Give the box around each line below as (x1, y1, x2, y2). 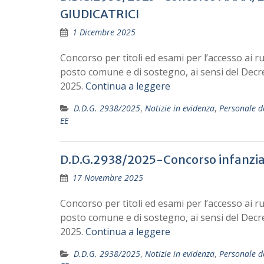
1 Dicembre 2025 (72, 27, 136, 38)
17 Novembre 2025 (72, 172, 143, 183)
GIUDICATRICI (60, 6, 139, 21)
